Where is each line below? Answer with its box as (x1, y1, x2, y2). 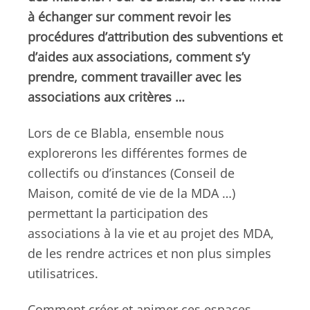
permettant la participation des (28, 205, 208, 222)
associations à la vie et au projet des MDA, (28, 225, 274, 242)
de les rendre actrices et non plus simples (28, 245, 271, 262)
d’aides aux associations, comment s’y (28, 48, 250, 66)
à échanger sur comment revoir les (28, 8, 231, 26)
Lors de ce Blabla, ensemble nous (28, 125, 224, 142)
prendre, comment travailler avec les (28, 69, 241, 86)
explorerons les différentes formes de (28, 145, 247, 162)
